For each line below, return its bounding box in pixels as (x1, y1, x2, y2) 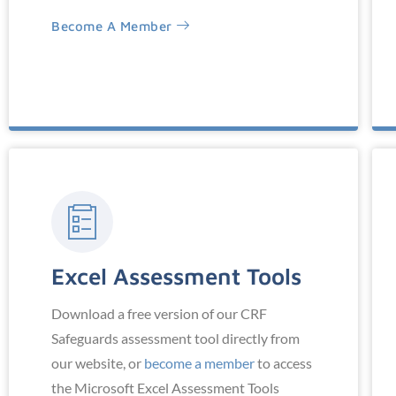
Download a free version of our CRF (51, 305, 267, 323)
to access (255, 354, 312, 372)
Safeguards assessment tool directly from (51, 330, 300, 347)
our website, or (51, 354, 144, 372)
